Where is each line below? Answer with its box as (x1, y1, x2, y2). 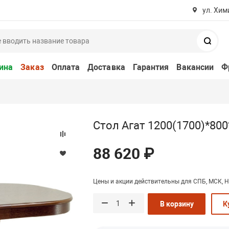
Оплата (51, 62, 80, 72)
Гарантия (132, 62, 169, 72)
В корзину (159, 199, 194, 208)
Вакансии (176, 62, 214, 72)
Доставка (87, 62, 125, 72)
